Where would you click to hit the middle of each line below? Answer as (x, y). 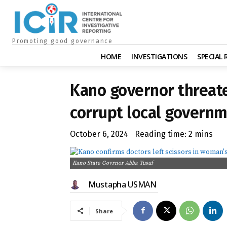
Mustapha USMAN (122, 184)
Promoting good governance (63, 41)
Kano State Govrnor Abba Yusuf (113, 163)
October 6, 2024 (99, 134)
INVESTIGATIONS (159, 56)
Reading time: (162, 134)
